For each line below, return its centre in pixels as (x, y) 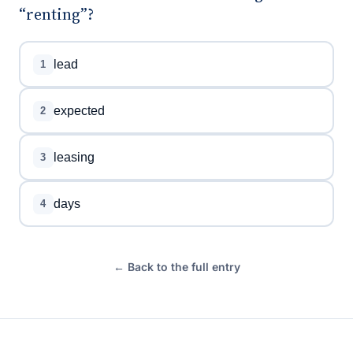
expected (79, 110)
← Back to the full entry (176, 267)
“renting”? (56, 14)
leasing (74, 157)
